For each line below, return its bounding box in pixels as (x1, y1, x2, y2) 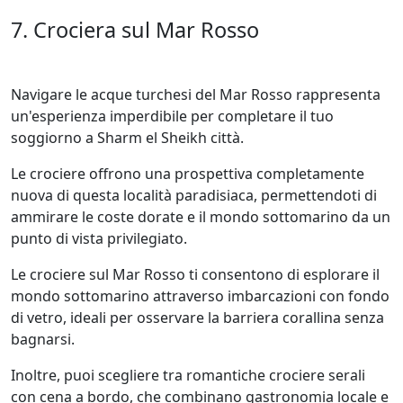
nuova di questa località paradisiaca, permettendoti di (11, 185, 377, 205)
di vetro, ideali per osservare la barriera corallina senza (11, 308, 384, 327)
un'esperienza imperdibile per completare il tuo (11, 106, 334, 126)
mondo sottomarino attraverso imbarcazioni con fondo (11, 286, 390, 306)
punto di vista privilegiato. (11, 228, 187, 248)
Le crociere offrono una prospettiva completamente (11, 164, 364, 184)
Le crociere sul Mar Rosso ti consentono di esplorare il (11, 264, 380, 284)
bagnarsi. (11, 329, 78, 349)
